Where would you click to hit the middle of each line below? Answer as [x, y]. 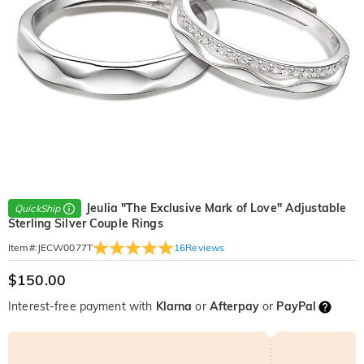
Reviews [205, 247]
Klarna [174, 307]
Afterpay [234, 307]
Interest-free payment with [82, 307]
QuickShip [38, 209]
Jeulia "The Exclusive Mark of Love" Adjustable [217, 208]
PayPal [297, 307]
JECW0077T [65, 248]
